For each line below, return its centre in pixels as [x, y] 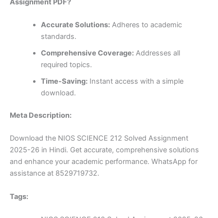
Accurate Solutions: [75, 25]
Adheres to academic [146, 25]
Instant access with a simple [135, 82]
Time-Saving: [64, 82]
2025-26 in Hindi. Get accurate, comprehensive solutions [104, 150]
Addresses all [157, 53]
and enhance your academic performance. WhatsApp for [104, 162]
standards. [58, 37]
